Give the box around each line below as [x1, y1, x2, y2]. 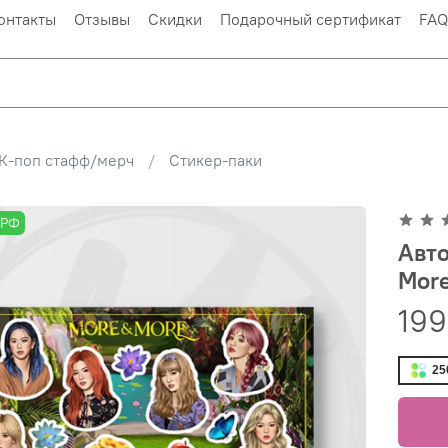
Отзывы [74, 8, 130, 29]
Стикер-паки [168, 149, 262, 170]
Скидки [148, 8, 202, 29]
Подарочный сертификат [220, 8, 401, 29]
